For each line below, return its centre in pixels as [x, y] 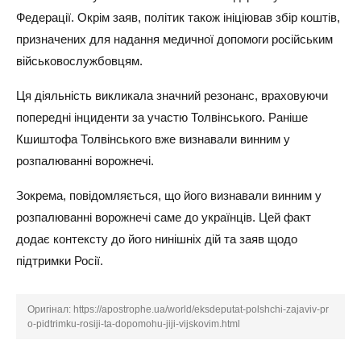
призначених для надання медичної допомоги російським [174, 39]
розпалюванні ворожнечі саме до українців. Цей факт [164, 217]
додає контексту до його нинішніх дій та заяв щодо [157, 239]
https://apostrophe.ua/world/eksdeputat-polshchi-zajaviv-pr [201, 309]
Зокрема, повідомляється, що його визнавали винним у [169, 195]
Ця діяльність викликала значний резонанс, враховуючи [172, 95]
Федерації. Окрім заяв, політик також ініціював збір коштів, [178, 17]
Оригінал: [50, 309]
